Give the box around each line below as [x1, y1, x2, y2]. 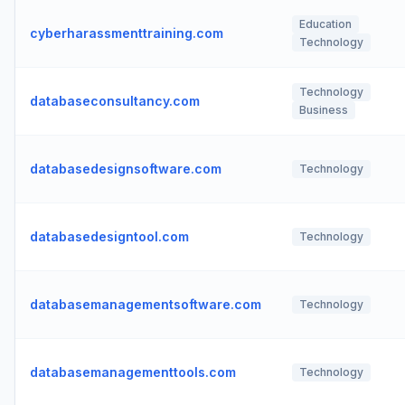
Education [299, 17, 352, 31]
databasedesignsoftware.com [30, 161, 221, 176]
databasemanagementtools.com [30, 364, 236, 380]
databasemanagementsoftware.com [30, 297, 261, 312]
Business [299, 103, 348, 117]
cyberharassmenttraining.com [30, 25, 223, 41]
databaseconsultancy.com [30, 93, 200, 108]
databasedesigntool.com [30, 229, 189, 244]
